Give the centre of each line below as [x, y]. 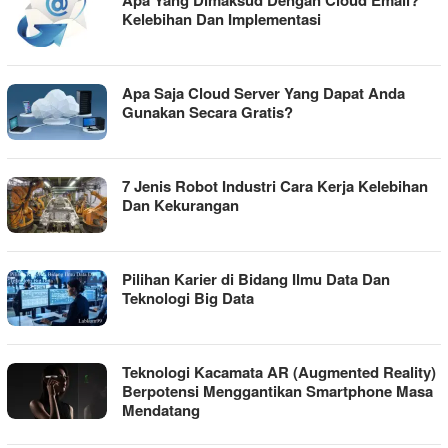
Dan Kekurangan [180, 205]
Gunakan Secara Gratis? [207, 112]
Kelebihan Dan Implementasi [221, 19]
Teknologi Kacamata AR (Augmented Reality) [279, 372]
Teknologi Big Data [188, 298]
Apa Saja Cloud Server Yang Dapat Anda [263, 93]
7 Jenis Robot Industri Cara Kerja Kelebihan [275, 186]
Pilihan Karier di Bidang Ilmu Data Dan [256, 279]
